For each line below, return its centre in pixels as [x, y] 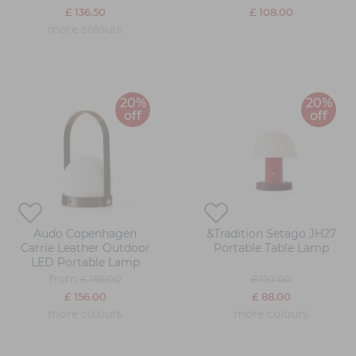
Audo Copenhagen [85, 234]
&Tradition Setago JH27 [271, 234]
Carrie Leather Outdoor [85, 248]
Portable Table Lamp [271, 248]
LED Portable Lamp [85, 263]
